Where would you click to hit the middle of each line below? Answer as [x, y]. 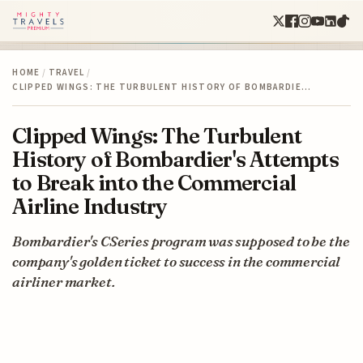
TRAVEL [66, 72]
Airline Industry [90, 206]
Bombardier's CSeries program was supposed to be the [181, 241]
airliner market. [64, 281]
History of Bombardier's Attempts [175, 159]
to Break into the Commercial [154, 182]
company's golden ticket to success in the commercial [177, 261]
